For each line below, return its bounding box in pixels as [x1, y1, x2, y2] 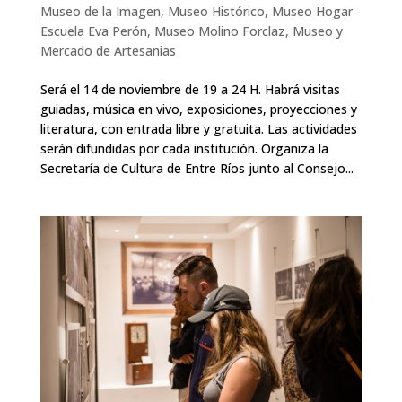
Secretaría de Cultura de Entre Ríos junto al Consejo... [39, 159, 354, 177]
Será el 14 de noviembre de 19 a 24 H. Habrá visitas [39, 80, 340, 98]
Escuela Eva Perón [39, 22, 147, 39]
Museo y [292, 22, 343, 39]
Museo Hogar [271, 2, 353, 20]
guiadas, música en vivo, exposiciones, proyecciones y [39, 100, 357, 118]
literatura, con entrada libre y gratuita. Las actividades [39, 119, 357, 137]
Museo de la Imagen [39, 2, 161, 20]
